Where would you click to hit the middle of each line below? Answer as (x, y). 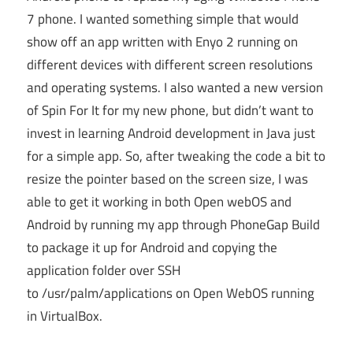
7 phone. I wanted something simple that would (163, 19)
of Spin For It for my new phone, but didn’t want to (170, 111)
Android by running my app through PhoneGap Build (173, 225)
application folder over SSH (104, 271)
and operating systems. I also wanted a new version (175, 88)
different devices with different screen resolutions (170, 65)
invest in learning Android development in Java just (171, 134)
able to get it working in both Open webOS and (159, 202)
